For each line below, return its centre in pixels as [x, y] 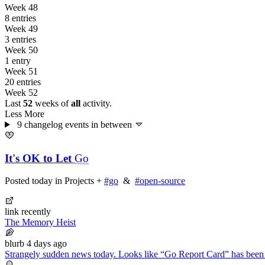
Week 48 [21, 7]
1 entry [18, 60]
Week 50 [21, 50]
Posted [18, 181]
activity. [96, 103]
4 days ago [47, 244]
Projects [79, 181]
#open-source [160, 181]
